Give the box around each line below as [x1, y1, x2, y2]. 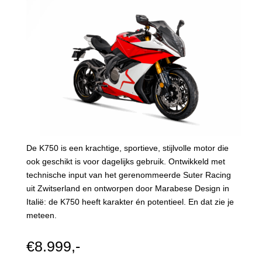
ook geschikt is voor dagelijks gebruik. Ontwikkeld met [26, 156, 225, 166]
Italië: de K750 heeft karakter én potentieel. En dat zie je [26, 196, 234, 206]
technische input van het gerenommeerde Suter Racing [26, 170, 231, 180]
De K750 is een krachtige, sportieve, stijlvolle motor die [26, 143, 229, 153]
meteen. [26, 210, 57, 220]
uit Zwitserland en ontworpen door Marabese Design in [26, 183, 229, 193]
